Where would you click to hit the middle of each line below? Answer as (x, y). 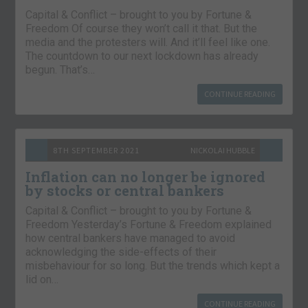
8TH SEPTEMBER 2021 (97, 151)
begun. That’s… (60, 70)
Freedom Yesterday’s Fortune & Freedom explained (149, 225)
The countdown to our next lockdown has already (142, 56)
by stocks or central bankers (125, 191)
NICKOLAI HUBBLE (222, 151)
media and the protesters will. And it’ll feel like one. (148, 43)
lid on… (42, 280)
